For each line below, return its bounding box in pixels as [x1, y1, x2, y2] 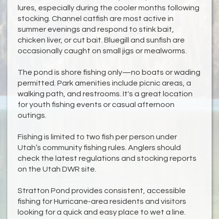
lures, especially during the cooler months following [18, 4, 199, 12]
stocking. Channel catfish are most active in [18, 15, 174, 23]
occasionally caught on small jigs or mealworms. [18, 47, 187, 55]
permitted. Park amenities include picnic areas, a [18, 79, 191, 88]
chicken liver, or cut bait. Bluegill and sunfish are [18, 36, 185, 44]
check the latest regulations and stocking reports [18, 154, 197, 163]
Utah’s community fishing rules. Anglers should [18, 144, 181, 152]
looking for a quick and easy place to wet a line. [18, 208, 186, 217]
